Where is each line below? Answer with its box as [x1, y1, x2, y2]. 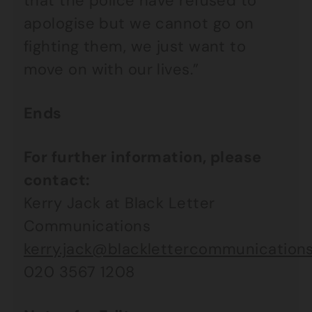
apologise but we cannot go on [24, 13, 254, 33]
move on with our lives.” [24, 59, 199, 79]
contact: [24, 170, 91, 190]
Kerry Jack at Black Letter [24, 193, 215, 213]
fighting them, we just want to [24, 36, 247, 56]
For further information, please [24, 147, 262, 167]
